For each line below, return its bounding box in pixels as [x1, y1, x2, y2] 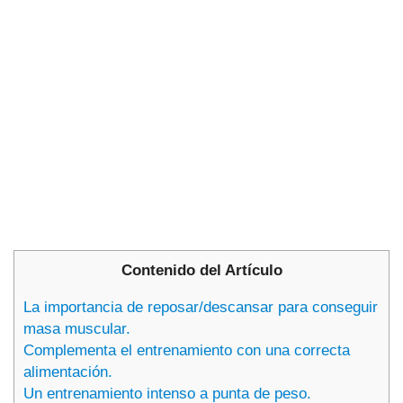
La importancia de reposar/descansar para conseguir [23, 299, 378, 317]
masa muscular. [23, 320, 130, 338]
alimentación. [23, 363, 112, 381]
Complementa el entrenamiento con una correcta [23, 342, 350, 360]
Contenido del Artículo [121, 261, 282, 279]
